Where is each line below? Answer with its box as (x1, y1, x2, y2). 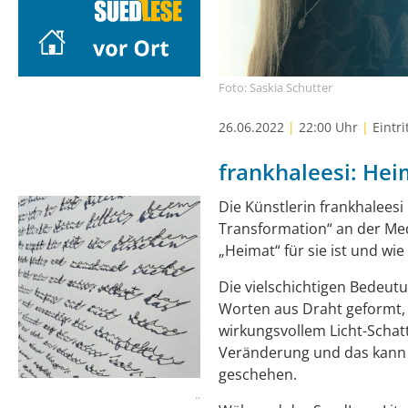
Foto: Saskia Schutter (219, 79, 332, 96)
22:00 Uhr (295, 118, 362, 136)
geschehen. (219, 364, 297, 384)
